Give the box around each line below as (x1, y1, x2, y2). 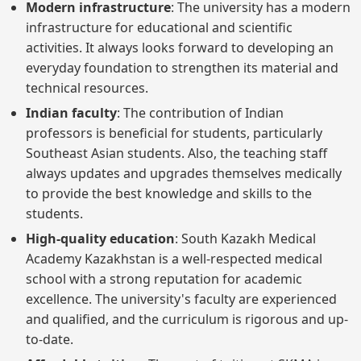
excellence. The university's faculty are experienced (26, 289, 337, 308)
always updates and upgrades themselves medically (26, 164, 342, 182)
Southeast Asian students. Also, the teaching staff (26, 143, 327, 162)
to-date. (26, 330, 73, 348)
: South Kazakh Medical (175, 229, 316, 247)
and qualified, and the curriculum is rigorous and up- (26, 309, 348, 328)
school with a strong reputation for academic (26, 269, 302, 288)
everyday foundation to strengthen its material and (26, 58, 338, 77)
